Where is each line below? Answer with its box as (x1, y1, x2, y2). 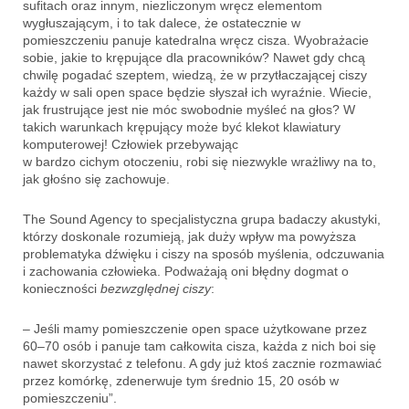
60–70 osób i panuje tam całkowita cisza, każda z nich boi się (23, 338, 376, 353)
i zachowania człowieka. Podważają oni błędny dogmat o (23, 263, 349, 278)
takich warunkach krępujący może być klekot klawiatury (23, 119, 341, 134)
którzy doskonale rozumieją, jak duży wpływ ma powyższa (23, 228, 356, 244)
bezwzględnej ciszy (100, 280, 211, 296)
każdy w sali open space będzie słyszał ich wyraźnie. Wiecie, (23, 84, 372, 100)
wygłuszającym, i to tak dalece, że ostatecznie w (23, 15, 300, 30)
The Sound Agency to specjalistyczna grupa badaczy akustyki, (23, 211, 381, 226)
